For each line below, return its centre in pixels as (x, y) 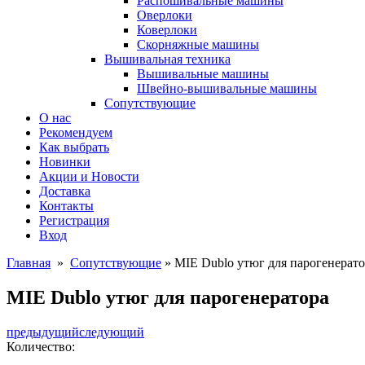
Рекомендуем (76, 132)
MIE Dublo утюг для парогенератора (168, 297)
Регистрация (74, 220)
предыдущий (43, 332)
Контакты (66, 206)
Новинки (65, 162)
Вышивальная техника (167, 59)
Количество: (41, 346)
